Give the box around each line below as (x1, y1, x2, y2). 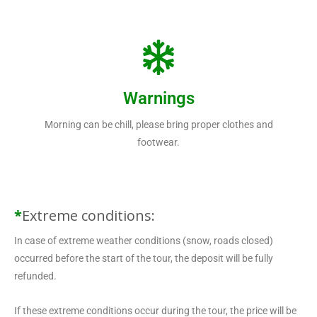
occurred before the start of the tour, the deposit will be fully (14, 252, 273, 264)
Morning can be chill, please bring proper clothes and (44, 118, 273, 130)
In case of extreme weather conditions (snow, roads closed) (14, 234, 273, 246)
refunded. (14, 270, 57, 282)
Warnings (122, 88, 195, 108)
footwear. (137, 136, 180, 148)
